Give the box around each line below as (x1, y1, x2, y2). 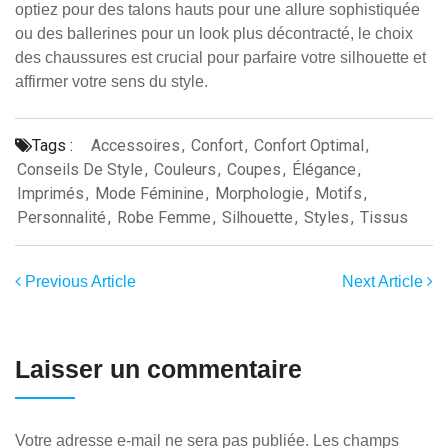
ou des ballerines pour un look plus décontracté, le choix (15, 25, 413, 42)
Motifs (315, 184, 362, 203)
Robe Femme (117, 208, 211, 227)
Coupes (227, 160, 281, 179)
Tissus (360, 208, 408, 227)
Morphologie (215, 184, 304, 203)
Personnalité (17, 208, 106, 227)
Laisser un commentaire (15, 355, 302, 383)
